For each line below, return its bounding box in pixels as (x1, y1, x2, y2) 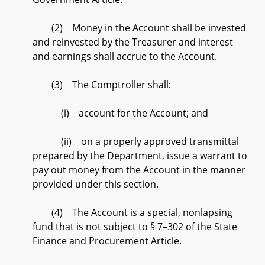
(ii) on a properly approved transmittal (33, 135, 239, 148)
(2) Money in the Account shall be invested (33, 21, 246, 34)
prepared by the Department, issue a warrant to (33, 149, 247, 162)
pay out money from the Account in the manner (33, 163, 245, 176)
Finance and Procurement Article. (33, 234, 182, 247)
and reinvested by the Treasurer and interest (33, 35, 233, 49)
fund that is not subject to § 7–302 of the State (33, 220, 237, 233)
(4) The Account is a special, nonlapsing (33, 206, 232, 219)
